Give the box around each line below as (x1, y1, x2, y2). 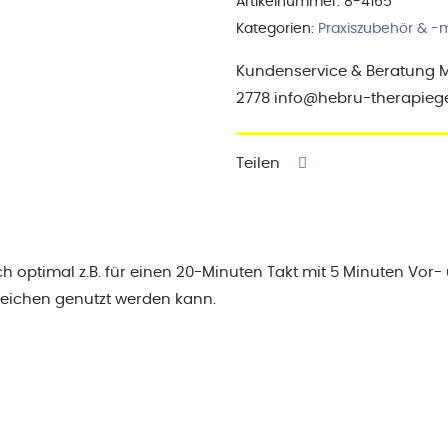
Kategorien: (236, 22, 318, 37)
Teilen (236, 156, 280, 172)
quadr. (235, 12, 284, 27)
